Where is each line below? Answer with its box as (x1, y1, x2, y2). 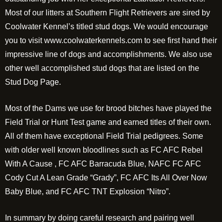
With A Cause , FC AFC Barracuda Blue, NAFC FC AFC (5, 160, 201, 168)
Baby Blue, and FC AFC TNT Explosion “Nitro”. (5, 187, 170, 196)
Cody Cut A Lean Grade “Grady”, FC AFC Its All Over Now (5, 173, 207, 182)
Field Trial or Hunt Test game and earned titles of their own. (5, 118, 211, 126)
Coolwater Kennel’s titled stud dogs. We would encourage (5, 22, 208, 31)
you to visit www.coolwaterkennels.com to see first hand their (5, 36, 217, 45)
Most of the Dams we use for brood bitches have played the (5, 104, 212, 112)
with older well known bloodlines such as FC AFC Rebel (5, 146, 203, 154)
